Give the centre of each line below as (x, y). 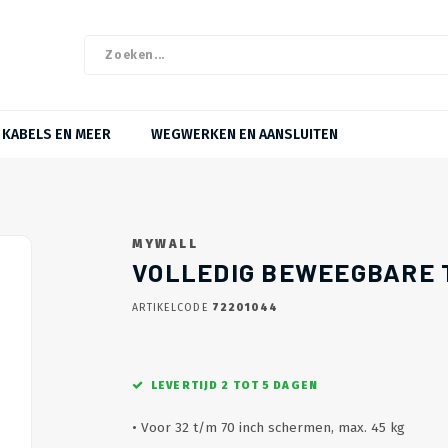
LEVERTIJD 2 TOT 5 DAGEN (234, 385)
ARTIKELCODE (170, 307)
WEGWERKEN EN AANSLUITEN (244, 134)
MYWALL (165, 243)
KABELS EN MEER (56, 134)
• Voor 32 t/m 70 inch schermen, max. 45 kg (268, 427)
